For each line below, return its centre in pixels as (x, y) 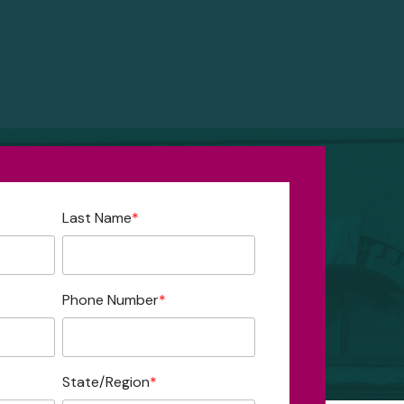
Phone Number (110, 300)
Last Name (96, 218)
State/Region (106, 382)
